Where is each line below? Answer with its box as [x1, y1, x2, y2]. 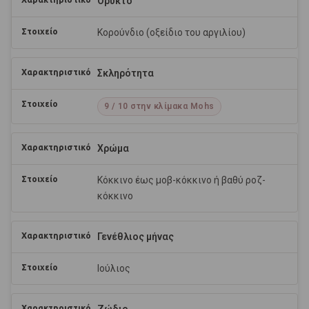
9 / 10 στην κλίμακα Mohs [104, 101, 215, 112]
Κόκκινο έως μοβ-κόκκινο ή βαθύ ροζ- [97, 175, 266, 186]
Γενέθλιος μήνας [97, 231, 174, 243]
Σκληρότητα [97, 68, 154, 79]
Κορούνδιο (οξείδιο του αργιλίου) [97, 27, 246, 39]
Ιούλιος [97, 263, 130, 275]
